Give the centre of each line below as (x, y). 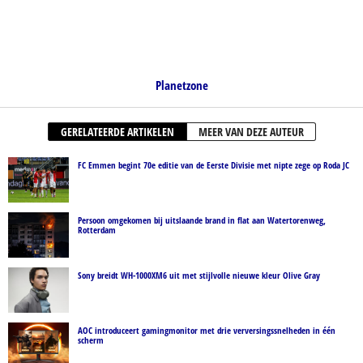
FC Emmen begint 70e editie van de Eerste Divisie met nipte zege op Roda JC (214, 164)
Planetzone (181, 85)
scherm (91, 340)
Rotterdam (97, 229)
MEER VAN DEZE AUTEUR (251, 131)
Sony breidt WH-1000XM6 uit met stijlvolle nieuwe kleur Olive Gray (199, 275)
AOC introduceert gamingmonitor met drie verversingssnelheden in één (207, 330)
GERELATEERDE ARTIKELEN (117, 131)
